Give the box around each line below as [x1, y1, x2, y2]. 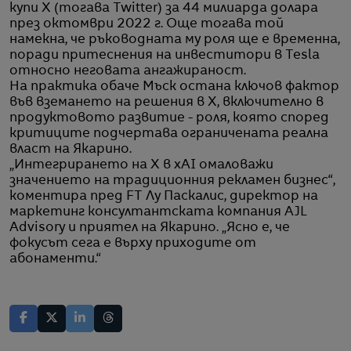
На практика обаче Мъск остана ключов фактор [9, 80, 339, 93]
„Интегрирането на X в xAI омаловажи [9, 158, 273, 172]
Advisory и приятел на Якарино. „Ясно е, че [9, 221, 290, 234]
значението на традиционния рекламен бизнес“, [9, 174, 335, 187]
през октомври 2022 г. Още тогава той [9, 17, 284, 31]
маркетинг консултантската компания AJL [9, 205, 307, 219]
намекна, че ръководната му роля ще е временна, [9, 33, 340, 46]
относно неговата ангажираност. [9, 64, 246, 78]
